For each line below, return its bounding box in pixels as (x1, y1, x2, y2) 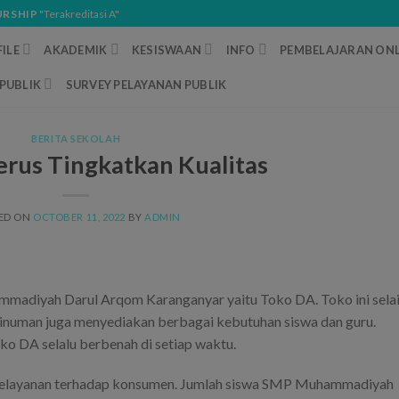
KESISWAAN (131, 42, 202, 57)
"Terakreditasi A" (37, 6, 120, 20)
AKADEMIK (44, 42, 108, 57)
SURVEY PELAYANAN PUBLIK (65, 77, 227, 92)
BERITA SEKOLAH (31, 133, 121, 144)
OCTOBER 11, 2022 (33, 210, 126, 223)
